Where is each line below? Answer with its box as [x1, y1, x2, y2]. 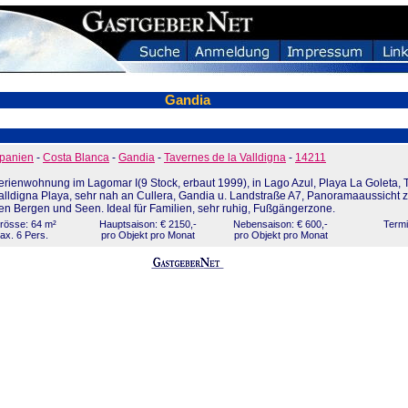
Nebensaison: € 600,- [233, 219, 328, 229]
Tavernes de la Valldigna [164, 151, 286, 164]
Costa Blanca [43, 151, 109, 164]
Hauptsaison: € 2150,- [99, 219, 197, 229]
